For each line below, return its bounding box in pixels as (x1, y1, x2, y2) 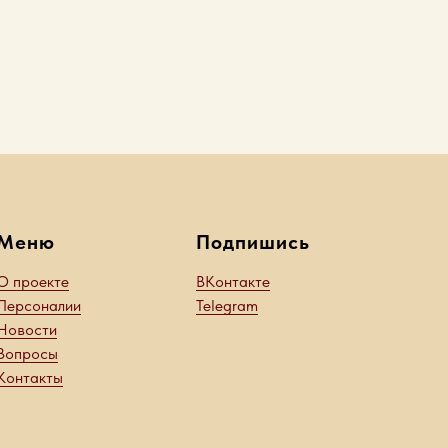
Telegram (196, 296, 258, 315)
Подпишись (196, 230, 310, 254)
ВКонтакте (196, 272, 270, 291)
